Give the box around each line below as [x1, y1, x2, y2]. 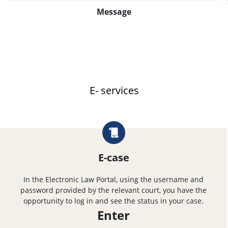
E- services [89, 83, 139, 97]
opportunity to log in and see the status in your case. [23, 195, 204, 206]
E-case [98, 150, 129, 164]
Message [97, 6, 131, 17]
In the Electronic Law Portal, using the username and [23, 174, 204, 184]
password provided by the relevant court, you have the [20, 185, 207, 195]
